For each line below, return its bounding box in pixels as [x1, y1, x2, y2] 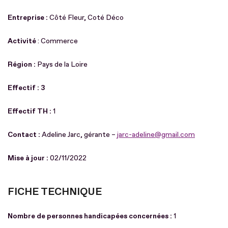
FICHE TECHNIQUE [8, 185, 102, 198]
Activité [8, 36, 38, 45]
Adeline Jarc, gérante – [40, 130, 117, 139]
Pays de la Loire [36, 60, 88, 69]
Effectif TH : [8, 106, 51, 116]
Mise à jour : [8, 153, 50, 162]
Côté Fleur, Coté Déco [49, 13, 124, 22]
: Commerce [38, 36, 78, 45]
